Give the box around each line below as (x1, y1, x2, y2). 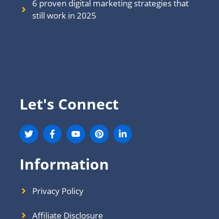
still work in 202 (32, 10, 91, 22)
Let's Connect (20, 93, 119, 114)
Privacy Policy (32, 185, 84, 197)
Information (20, 153, 109, 174)
